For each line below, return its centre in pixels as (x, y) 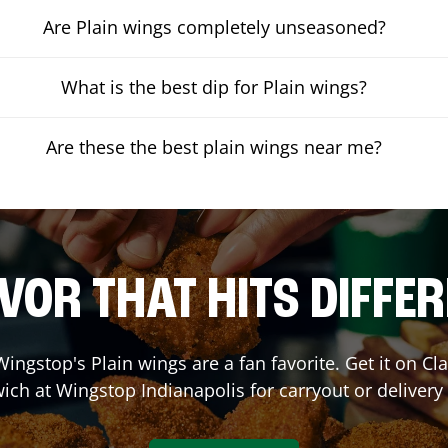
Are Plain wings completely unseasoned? (214, 26)
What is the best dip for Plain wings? (214, 86)
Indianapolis (192, 389)
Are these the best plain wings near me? (214, 146)
